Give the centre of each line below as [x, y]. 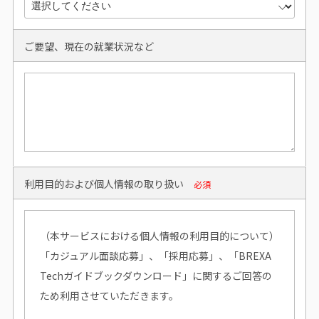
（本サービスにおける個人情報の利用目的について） [159, 235]
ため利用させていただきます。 [109, 295]
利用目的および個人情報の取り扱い [104, 183]
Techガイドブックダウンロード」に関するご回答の [156, 275]
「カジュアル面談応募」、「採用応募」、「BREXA [156, 255]
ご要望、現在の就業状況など [89, 46]
